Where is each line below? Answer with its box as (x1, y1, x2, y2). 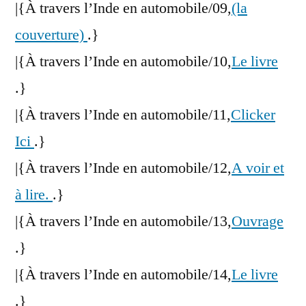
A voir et (232, 158, 284, 178)
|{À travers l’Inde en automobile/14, (15, 265, 232, 285)
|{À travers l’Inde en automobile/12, (15, 158, 232, 178)
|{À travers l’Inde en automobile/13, (15, 212, 232, 232)
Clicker (231, 105, 275, 125)
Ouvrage (232, 212, 283, 232)
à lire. (15, 185, 53, 205)
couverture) (15, 25, 87, 45)
